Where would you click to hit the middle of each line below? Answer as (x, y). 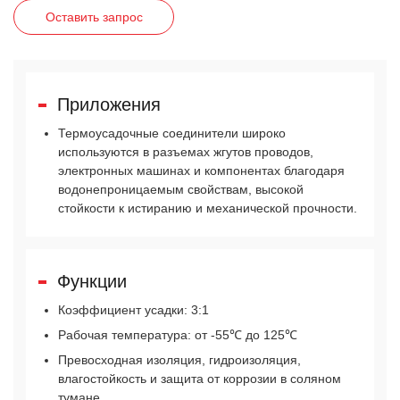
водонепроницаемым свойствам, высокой (181, 190)
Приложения (109, 105)
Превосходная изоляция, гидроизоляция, (180, 360)
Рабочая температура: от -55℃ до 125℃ (178, 335)
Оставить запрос (94, 17)
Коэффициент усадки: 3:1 (134, 310)
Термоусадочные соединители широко (172, 133)
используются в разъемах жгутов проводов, (186, 152)
